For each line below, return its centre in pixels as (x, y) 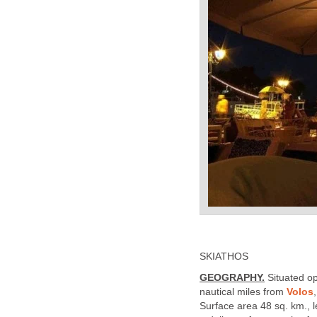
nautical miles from (243, 292)
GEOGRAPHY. (232, 278)
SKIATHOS (224, 256)
